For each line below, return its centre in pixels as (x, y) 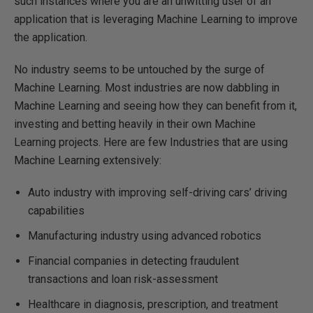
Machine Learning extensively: (88, 160)
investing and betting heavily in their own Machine (135, 124)
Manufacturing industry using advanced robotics (145, 236)
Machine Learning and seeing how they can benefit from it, (155, 106)
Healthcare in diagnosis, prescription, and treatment (153, 304)
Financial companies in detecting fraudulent (133, 261)
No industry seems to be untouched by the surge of (139, 70)
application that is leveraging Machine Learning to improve (156, 19)
